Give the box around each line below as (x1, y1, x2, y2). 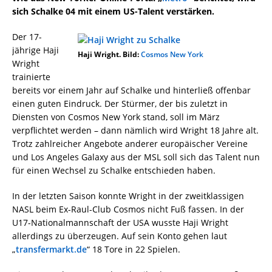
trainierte (12, 71, 50, 83)
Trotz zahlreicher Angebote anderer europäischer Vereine (12, 138, 248, 149)
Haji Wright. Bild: (78, 49, 141, 59)
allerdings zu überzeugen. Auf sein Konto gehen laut (12, 230, 227, 242)
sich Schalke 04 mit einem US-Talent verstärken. (12, 5, 214, 17)
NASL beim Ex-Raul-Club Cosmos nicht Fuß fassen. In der (12, 203, 244, 215)
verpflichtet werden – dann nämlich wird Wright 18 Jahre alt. (12, 124, 259, 136)
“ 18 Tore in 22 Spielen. (87, 243, 180, 255)
